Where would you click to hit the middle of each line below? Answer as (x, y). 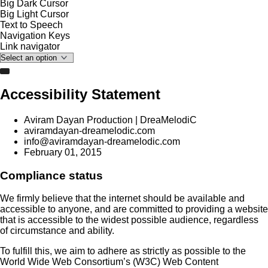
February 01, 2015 (63, 152)
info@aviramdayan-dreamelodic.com (102, 141)
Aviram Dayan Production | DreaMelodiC (110, 120)
